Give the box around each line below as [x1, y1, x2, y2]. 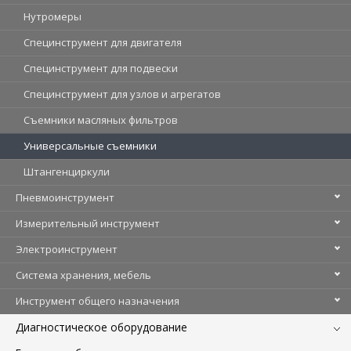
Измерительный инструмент [16, 215, 160, 230]
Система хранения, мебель [16, 267, 151, 282]
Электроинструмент [16, 241, 118, 256]
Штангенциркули [24, 164, 110, 179]
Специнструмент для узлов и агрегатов [24, 86, 221, 101]
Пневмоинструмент [16, 190, 114, 204]
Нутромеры [24, 9, 81, 24]
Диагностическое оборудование [16, 319, 187, 335]
